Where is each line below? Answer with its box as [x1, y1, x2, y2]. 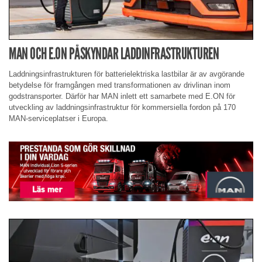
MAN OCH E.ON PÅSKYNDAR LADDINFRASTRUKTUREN [9, 44, 219, 64]
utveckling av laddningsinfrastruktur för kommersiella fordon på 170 [9, 102, 236, 112]
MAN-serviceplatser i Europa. [9, 113, 108, 123]
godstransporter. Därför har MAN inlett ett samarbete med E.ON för [9, 91, 235, 101]
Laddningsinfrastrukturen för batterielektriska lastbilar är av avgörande [9, 69, 244, 78]
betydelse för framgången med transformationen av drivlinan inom [9, 80, 230, 89]
